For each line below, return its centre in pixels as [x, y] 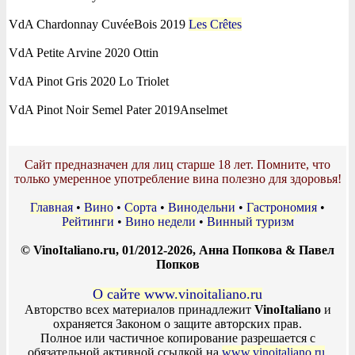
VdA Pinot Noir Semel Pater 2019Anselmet [118, 109]
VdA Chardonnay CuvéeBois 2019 [99, 24]
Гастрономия [282, 207]
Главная [52, 207]
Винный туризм [250, 221]
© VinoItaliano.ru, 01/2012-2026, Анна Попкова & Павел [177, 250]
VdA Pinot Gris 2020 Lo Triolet [89, 81]
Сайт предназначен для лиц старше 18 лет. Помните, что [177, 164]
